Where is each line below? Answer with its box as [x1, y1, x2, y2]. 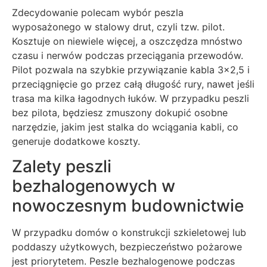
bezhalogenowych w [12, 176, 175, 197]
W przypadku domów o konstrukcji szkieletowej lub [12, 226, 246, 239]
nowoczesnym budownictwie [12, 195, 244, 216]
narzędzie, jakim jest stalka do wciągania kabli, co [12, 120, 238, 133]
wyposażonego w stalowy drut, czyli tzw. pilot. [12, 20, 225, 33]
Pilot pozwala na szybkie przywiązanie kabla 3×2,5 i [12, 63, 250, 76]
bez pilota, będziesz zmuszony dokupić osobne [12, 106, 228, 119]
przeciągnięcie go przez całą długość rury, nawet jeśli [12, 77, 254, 90]
